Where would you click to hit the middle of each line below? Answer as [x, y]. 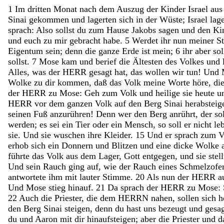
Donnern [78, 145]
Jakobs [145, 30]
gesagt [102, 72]
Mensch [139, 124]
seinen [21, 114]
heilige [169, 93]
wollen [158, 72]
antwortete [28, 177]
